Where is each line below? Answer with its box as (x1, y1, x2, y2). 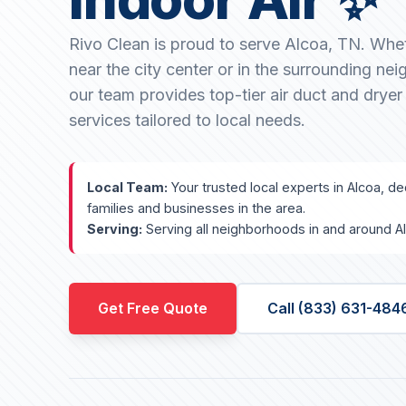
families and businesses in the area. (87, 200, 305, 217)
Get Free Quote (98, 299, 208, 318)
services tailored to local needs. (69, 111, 305, 130)
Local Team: (87, 179, 168, 196)
